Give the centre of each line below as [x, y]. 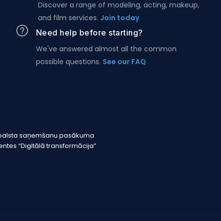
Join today [119, 18]
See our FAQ [124, 62]
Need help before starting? [89, 33]
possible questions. [69, 62]
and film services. [69, 18]
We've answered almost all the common [106, 49]
